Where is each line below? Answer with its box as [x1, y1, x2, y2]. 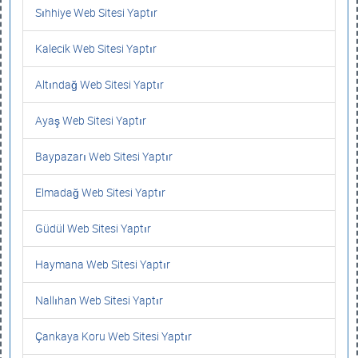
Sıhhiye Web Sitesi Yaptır [35, 5, 157, 20]
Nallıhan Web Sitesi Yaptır [35, 292, 163, 308]
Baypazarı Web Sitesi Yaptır [35, 149, 173, 164]
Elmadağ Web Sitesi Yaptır [35, 185, 165, 200]
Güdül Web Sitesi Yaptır [35, 221, 151, 236]
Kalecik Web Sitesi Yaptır [35, 41, 157, 56]
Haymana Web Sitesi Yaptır [35, 257, 170, 272]
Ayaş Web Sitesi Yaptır [35, 113, 146, 128]
